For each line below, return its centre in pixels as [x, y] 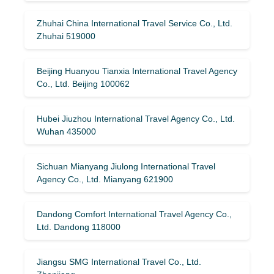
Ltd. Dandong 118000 [79, 227]
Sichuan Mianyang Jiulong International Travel [126, 166]
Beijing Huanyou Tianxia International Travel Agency [137, 71]
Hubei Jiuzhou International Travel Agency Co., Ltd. [136, 118]
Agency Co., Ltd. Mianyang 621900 [105, 179]
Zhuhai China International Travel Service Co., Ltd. [135, 23]
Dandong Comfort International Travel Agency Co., [134, 214]
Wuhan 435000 [66, 131]
